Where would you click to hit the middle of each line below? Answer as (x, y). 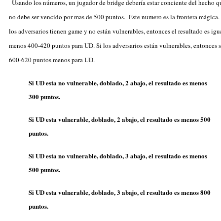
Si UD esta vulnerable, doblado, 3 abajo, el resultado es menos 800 (120, 192)
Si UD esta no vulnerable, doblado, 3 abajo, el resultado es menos (118, 155)
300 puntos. (44, 96)
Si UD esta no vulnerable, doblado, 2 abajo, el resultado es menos (118, 82)
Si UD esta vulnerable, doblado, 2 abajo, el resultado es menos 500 (120, 119)
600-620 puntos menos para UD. (52, 59)
